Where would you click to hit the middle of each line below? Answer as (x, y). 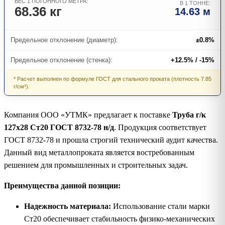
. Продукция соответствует (160, 127)
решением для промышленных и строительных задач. (96, 165)
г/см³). (22, 86)
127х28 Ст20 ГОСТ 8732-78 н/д (59, 127)
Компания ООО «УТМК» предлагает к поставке (88, 115)
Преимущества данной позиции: (62, 185)
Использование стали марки (160, 206)
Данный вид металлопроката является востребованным (99, 152)
